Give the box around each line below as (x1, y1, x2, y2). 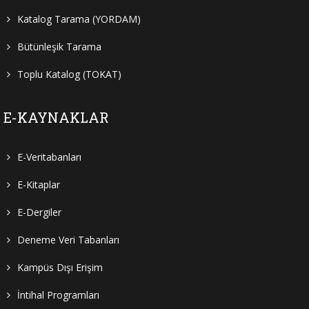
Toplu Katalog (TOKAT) (17, 67, 121, 81)
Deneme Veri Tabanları (17, 232, 119, 246)
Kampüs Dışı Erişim (17, 260, 103, 274)
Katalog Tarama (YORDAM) (17, 12, 141, 26)
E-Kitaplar (17, 177, 60, 191)
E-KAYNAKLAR (3, 108, 109, 126)
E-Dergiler (17, 205, 61, 219)
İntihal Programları (17, 288, 99, 301)
